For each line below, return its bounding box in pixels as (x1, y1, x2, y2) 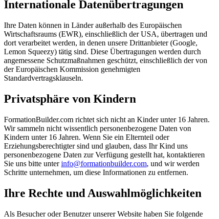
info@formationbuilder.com (61, 159, 147, 168)
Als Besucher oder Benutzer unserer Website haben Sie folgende (4, 210, 203, 218)
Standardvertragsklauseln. (4, 74, 83, 83)
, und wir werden (147, 159, 199, 168)
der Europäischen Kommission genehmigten (4, 65, 140, 74)
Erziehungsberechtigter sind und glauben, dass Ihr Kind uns (4, 142, 188, 151)
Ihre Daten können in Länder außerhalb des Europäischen (4, 21, 182, 30)
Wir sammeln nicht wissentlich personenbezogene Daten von (4, 124, 191, 133)
